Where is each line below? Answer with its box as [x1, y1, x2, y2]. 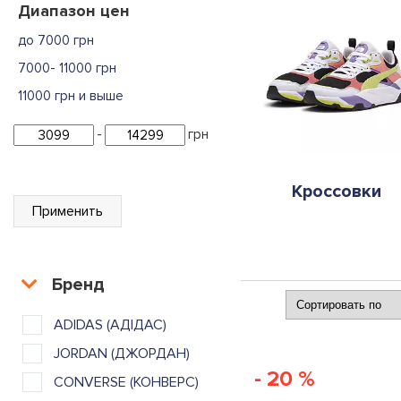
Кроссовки [292, 180, 382, 202]
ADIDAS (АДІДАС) [54, 315, 166, 334]
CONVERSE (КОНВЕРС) [54, 372, 199, 391]
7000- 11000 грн [18, 59, 116, 76]
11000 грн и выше [18, 87, 124, 104]
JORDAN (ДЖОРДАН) [54, 344, 190, 363]
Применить [32, 201, 103, 220]
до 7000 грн [18, 31, 94, 48]
